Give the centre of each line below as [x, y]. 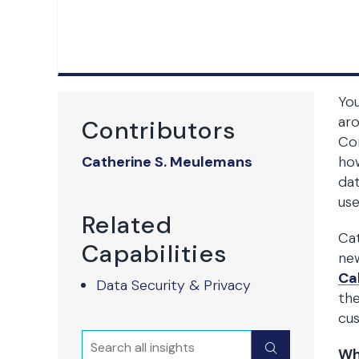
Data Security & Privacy [173, 285]
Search [106, 341]
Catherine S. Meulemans [167, 162]
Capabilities [155, 254]
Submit [291, 348]
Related [127, 225]
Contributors [159, 130]
